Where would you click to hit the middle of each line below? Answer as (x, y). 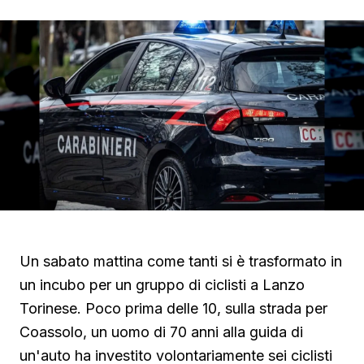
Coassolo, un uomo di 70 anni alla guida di (161, 332)
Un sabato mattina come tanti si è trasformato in (181, 262)
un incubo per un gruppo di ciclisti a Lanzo (162, 285)
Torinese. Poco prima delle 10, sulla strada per (173, 309)
